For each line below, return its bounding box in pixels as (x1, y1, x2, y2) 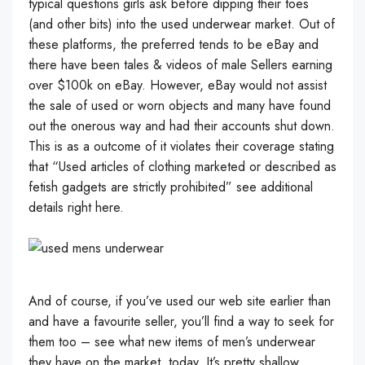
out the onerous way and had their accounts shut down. (29, 117, 335, 135)
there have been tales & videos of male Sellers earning (29, 55, 332, 74)
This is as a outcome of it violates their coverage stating (29, 137, 334, 156)
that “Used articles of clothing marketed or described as (29, 157, 336, 176)
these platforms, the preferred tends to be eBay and (29, 35, 319, 54)
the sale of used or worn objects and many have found (29, 96, 331, 115)
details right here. (29, 198, 124, 217)
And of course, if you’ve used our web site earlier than (29, 292, 331, 310)
